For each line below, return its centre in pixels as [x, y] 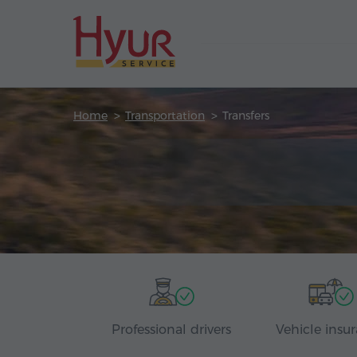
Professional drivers [171, 330]
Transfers [246, 116]
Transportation [165, 116]
